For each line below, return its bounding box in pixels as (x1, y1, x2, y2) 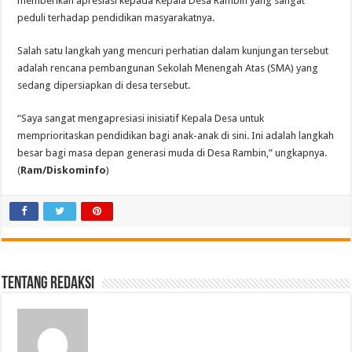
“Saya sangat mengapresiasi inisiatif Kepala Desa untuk (17, 112, 265, 125)
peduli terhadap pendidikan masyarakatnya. (17, 12, 215, 24)
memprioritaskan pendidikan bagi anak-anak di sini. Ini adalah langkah (17, 130, 335, 142)
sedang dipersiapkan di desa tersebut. (17, 79, 191, 92)
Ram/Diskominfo (20, 164, 107, 177)
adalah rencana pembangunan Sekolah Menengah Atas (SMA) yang (17, 62, 319, 75)
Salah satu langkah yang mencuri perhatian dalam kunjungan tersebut (17, 45, 329, 57)
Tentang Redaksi (2, 275, 95, 294)
